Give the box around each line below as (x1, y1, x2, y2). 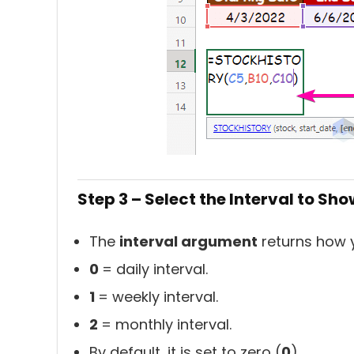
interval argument (119, 232, 258, 251)
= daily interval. (102, 259, 208, 279)
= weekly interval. (98, 287, 218, 307)
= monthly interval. (101, 314, 232, 334)
